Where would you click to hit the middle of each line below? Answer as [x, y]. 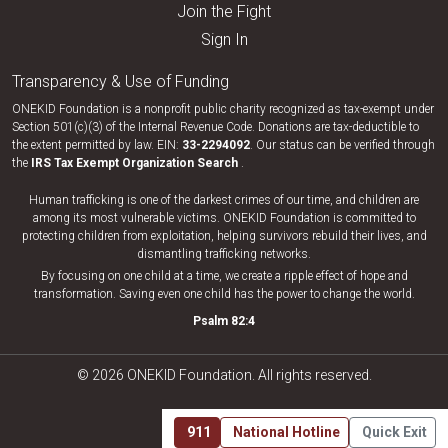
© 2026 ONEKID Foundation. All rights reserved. [224, 375]
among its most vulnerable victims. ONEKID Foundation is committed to [224, 218]
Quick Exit [394, 432]
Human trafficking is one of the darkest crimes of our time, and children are [224, 200]
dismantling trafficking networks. [224, 254]
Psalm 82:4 [224, 321]
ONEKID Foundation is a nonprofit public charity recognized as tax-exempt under [223, 109]
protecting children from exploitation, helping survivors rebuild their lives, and [224, 236]
